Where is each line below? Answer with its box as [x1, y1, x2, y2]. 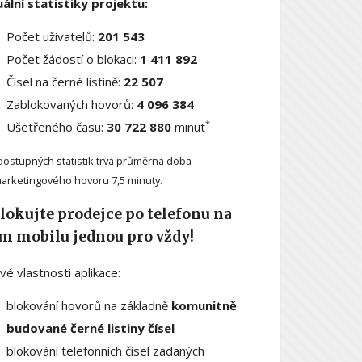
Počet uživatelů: [6, 27, 98, 44]
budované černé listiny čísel [6, 319, 175, 336]
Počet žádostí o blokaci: [6, 50, 140, 67]
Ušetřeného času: [6, 118, 107, 135]
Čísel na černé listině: [6, 73, 124, 90]
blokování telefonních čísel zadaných [6, 342, 204, 359]
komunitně [170, 297, 237, 314]
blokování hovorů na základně [6, 297, 171, 314]
